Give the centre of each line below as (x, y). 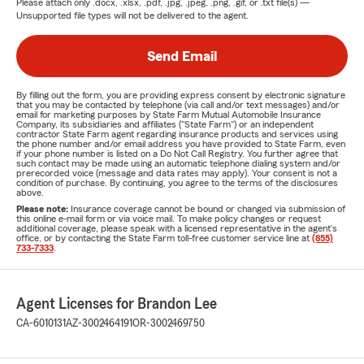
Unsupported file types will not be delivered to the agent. (132, 15)
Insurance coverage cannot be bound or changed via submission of (208, 209)
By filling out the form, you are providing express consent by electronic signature (181, 95)
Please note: (43, 209)
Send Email (182, 56)
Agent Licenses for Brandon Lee (117, 304)
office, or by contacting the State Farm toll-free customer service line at (164, 238)
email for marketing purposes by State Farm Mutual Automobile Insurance (169, 115)
